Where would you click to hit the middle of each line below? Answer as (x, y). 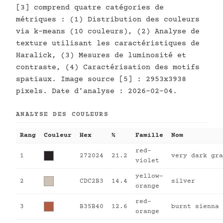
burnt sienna (195, 207)
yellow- (149, 176)
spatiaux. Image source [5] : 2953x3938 (101, 79)
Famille (149, 135)
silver (183, 181)
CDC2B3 (92, 181)
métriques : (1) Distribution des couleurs (108, 20)
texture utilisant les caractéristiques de (108, 44)
